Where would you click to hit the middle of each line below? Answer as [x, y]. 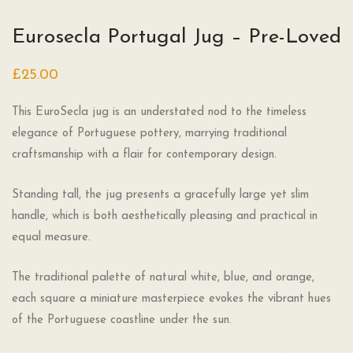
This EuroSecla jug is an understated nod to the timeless [159, 113]
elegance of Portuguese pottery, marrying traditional [149, 134]
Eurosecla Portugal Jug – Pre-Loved [176, 38]
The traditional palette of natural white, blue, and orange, [163, 278]
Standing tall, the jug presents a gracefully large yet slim [160, 195]
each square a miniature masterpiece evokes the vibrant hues [171, 299]
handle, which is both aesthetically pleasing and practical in [165, 217]
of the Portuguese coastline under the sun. [122, 321]
